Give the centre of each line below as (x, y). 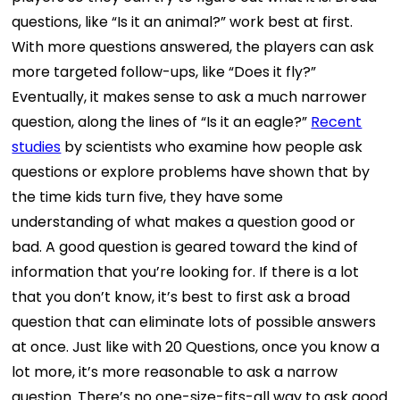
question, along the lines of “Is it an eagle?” (162, 122)
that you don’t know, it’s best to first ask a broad (181, 297)
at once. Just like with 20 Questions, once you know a (196, 347)
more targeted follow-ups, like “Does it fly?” (164, 72)
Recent (337, 122)
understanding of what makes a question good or (184, 222)
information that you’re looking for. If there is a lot (186, 272)
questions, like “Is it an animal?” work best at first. (183, 22)
